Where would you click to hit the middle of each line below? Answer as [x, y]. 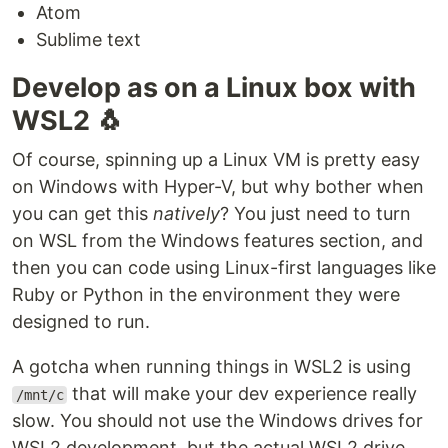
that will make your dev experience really [242, 393]
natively [186, 213]
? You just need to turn [315, 213]
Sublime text [88, 39]
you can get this [82, 213]
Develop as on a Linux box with [214, 87]
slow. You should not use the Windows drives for [217, 420]
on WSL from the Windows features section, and [217, 240]
